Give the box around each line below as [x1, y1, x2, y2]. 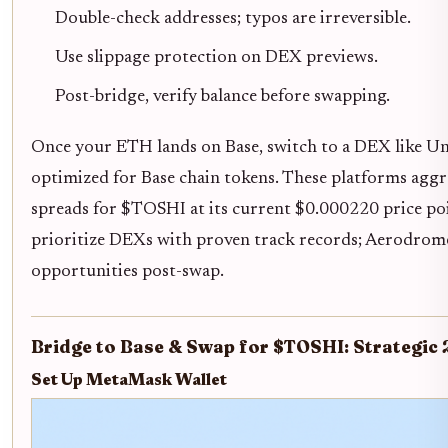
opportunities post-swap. [31, 263, 224, 282]
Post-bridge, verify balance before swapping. [55, 88, 390, 107]
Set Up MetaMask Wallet [31, 373, 227, 390]
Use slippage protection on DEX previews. [55, 49, 378, 68]
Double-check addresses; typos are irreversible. [55, 10, 411, 29]
